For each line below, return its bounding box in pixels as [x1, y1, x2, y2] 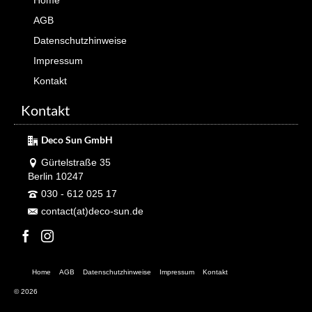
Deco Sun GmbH [41, 134, 113, 146]
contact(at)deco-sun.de [41, 205, 143, 217]
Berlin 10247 [28, 171, 84, 182]
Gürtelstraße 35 [41, 157, 111, 168]
